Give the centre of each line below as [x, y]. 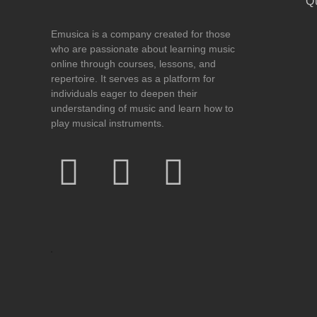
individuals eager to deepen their [124, 93]
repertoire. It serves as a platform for [133, 78]
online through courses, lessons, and [133, 63]
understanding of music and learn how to [142, 108]
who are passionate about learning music [143, 48]
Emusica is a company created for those [141, 34]
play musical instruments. [108, 123]
